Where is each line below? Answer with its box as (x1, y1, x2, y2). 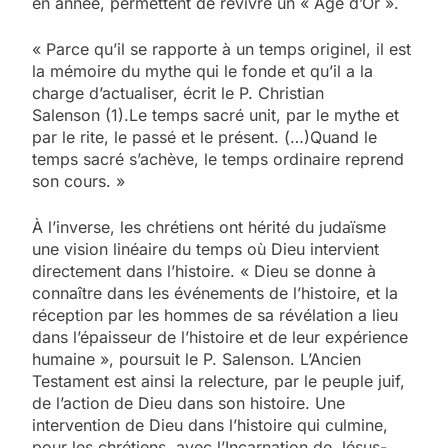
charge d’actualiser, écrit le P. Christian (32, 83, 324, 104)
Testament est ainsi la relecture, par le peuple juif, (32, 371, 405, 392)
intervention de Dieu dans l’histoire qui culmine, (32, 415, 388, 436)
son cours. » (32, 171, 125, 192)
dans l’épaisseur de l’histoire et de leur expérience (32, 327, 408, 348)
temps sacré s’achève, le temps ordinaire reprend (32, 149, 404, 170)
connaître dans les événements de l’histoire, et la (32, 283, 398, 304)
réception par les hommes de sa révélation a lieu (32, 305, 398, 326)
